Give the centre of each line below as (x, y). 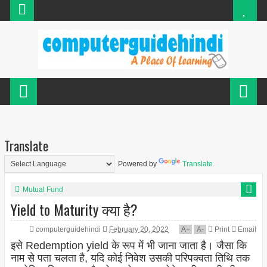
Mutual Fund (43, 190)
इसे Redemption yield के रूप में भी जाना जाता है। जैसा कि (128, 246)
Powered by (136, 164)
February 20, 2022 (139, 230)
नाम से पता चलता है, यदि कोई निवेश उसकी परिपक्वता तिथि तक (130, 258)
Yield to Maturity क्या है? (74, 209)
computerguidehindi (69, 230)
